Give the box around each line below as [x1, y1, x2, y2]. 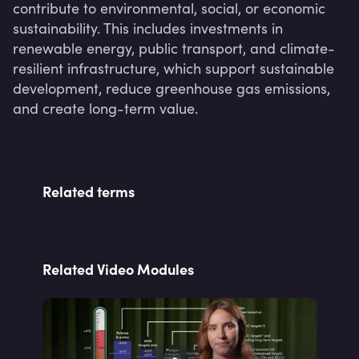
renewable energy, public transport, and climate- [13, 38, 335, 58]
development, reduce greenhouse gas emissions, [13, 79, 330, 98]
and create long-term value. [13, 99, 198, 118]
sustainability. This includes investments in [13, 18, 283, 38]
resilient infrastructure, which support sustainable [13, 58, 334, 78]
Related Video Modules [42, 259, 194, 279]
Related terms [42, 181, 135, 201]
